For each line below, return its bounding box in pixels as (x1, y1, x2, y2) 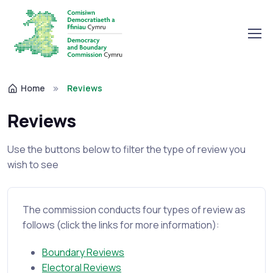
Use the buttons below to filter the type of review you (7, 143, 246, 156)
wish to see (7, 158, 58, 171)
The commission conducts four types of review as (23, 203, 246, 216)
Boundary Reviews (42, 246, 124, 259)
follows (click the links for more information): (23, 218, 219, 232)
